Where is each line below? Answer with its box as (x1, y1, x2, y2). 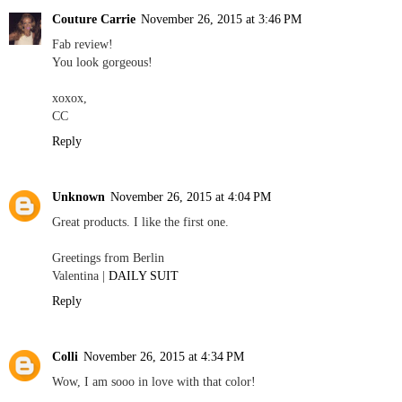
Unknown (52, 188, 105, 204)
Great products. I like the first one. (52, 214, 229, 229)
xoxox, (52, 90, 87, 105)
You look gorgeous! (52, 54, 153, 69)
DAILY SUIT (109, 267, 179, 283)
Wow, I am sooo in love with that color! (52, 373, 256, 389)
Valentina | (52, 267, 109, 283)
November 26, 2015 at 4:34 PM (83, 348, 244, 363)
